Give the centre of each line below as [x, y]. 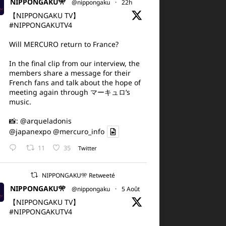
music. [20, 102]
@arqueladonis [46, 121]
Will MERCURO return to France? [64, 44]
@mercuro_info [78, 132]
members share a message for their [70, 73]
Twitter [87, 148]
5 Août [130, 189]
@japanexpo [30, 132]
